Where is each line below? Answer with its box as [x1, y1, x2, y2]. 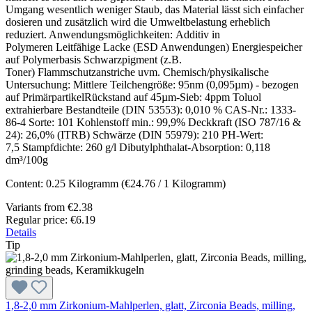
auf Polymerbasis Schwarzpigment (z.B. [6, 54, 182, 66]
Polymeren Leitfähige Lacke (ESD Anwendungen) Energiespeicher [6, 41, 302, 54]
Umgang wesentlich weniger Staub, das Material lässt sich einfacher [6, 3, 304, 16]
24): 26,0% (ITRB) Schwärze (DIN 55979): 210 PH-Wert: [6, 129, 263, 141]
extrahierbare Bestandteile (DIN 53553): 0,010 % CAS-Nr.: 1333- [6, 104, 296, 116]
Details [6, 226, 36, 239]
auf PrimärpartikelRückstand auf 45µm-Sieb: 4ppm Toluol [6, 91, 261, 104]
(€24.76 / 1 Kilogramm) [121, 178, 226, 190]
